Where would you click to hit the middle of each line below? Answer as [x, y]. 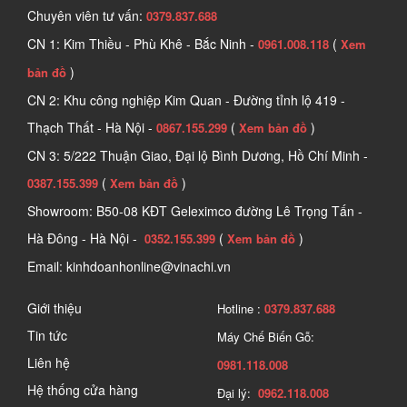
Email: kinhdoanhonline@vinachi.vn [129, 267]
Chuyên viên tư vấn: [87, 16]
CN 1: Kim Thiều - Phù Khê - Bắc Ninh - [143, 44]
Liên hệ [49, 363]
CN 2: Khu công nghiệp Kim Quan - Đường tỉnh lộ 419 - [186, 100]
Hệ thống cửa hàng [83, 390]
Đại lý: [238, 393]
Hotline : [241, 309]
